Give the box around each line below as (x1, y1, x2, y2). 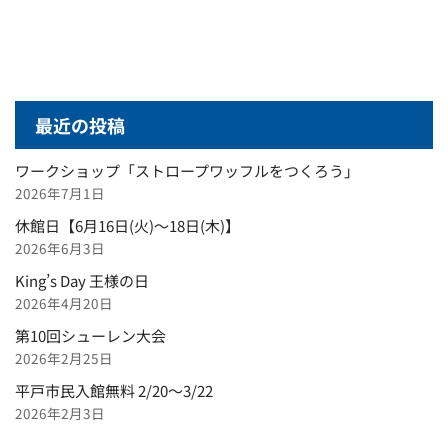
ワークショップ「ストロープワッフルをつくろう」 (15, 159, 359, 181)
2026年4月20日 (15, 292, 113, 313)
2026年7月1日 (15, 182, 105, 203)
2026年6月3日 (15, 237, 105, 258)
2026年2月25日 (15, 347, 113, 368)
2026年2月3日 (15, 402, 105, 423)
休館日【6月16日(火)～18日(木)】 (15, 214, 240, 236)
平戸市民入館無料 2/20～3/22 (15, 379, 213, 401)
